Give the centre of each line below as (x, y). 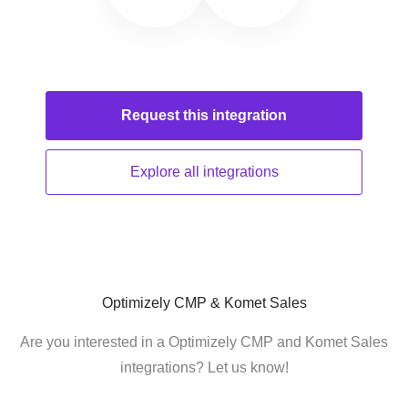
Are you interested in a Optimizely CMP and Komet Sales (204, 342)
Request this (167, 115)
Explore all (166, 172)
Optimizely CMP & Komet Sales (204, 303)
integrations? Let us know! (204, 367)
